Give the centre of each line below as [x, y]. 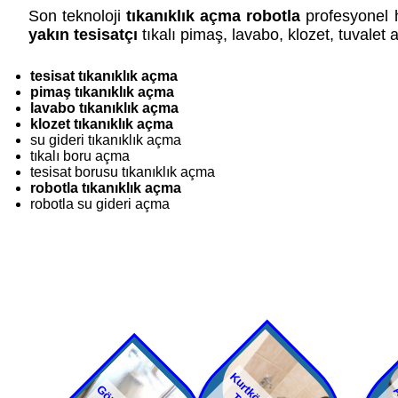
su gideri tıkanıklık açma [106, 140]
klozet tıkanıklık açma [102, 124]
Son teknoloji [78, 16]
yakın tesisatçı [83, 34]
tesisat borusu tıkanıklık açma [123, 172]
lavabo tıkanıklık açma [104, 108]
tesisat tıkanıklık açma [104, 76]
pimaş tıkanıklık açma [102, 92]
